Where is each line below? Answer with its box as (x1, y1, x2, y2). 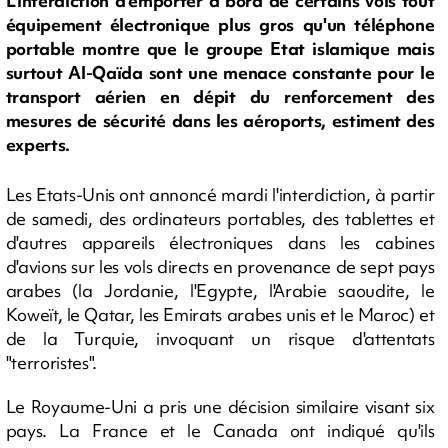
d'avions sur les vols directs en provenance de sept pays (5, 255, 435, 278)
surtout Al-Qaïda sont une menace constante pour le (5, 61, 435, 85)
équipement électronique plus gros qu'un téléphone (5, 13, 435, 37)
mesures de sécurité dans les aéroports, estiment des (5, 109, 435, 133)
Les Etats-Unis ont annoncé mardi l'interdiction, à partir (5, 183, 435, 206)
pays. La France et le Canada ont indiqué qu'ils (5, 419, 435, 442)
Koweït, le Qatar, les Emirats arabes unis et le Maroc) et (5, 303, 435, 326)
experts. (5, 133, 70, 157)
